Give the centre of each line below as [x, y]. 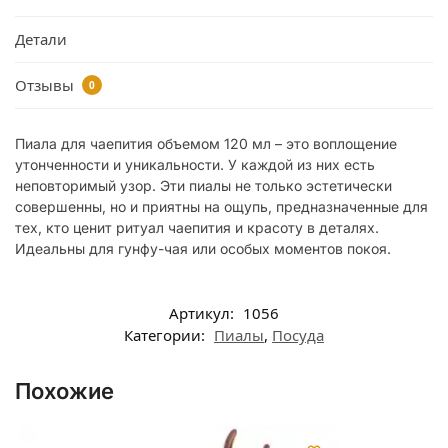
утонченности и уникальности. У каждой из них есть [195, 164]
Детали [41, 39]
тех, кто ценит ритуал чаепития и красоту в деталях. [197, 227]
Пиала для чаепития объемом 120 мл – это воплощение [206, 143]
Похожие [64, 391]
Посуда [298, 335]
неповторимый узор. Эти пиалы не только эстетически [203, 185]
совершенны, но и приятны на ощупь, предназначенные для [221, 206]
